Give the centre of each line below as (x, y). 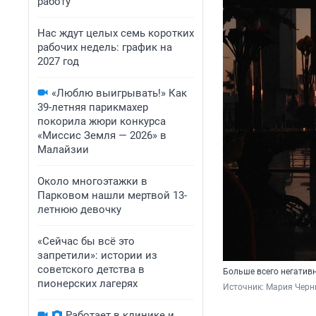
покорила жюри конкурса (102, 121)
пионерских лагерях (87, 284)
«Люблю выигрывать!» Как (119, 93)
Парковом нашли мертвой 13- (112, 195)
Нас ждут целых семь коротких (116, 33)
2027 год (58, 61)
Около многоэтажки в (92, 181)
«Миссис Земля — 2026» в (102, 135)
